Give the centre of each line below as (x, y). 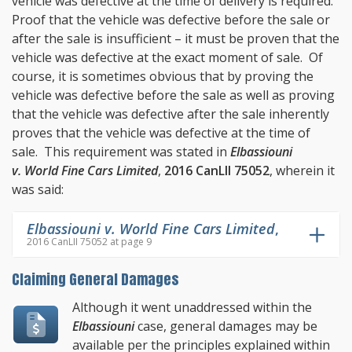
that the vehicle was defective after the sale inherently (170, 114)
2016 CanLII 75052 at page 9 (89, 242)
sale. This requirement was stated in (121, 151)
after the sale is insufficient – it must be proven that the (176, 38)
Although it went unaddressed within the (192, 308)
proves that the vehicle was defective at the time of (161, 132)
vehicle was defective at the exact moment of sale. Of (167, 57)
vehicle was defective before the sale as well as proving (173, 95)
